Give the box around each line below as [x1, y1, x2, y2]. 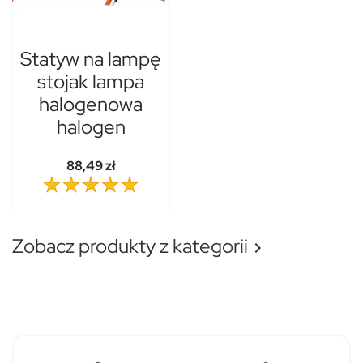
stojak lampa [37, 69, 144, 95]
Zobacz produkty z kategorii [12, 233, 248, 258]
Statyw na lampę [20, 46, 161, 72]
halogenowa [39, 92, 143, 117]
